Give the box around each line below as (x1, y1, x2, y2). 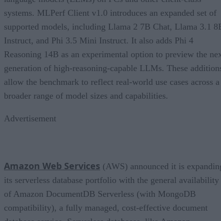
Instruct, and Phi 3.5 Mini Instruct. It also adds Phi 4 (4, 35, 193, 45)
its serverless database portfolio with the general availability (4, 175, 219, 185)
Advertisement (4, 113, 56, 123)
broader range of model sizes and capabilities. (4, 90, 168, 101)
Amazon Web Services (4, 159, 100, 172)
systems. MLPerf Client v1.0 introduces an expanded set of (4, 7, 217, 18)
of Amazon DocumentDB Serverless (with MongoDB (4, 188, 196, 199)
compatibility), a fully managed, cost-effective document (4, 202, 208, 213)
